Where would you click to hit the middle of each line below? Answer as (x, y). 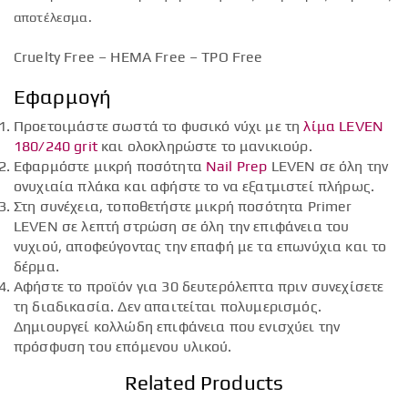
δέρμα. (36, 267)
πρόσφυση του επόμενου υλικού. (123, 347)
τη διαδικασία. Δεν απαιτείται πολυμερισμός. (168, 307)
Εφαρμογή (63, 97)
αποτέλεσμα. (53, 17)
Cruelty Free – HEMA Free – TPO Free (138, 56)
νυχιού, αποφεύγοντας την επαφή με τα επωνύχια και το (200, 247)
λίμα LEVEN (344, 127)
